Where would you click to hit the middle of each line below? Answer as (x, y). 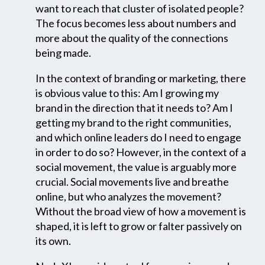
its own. (53, 240)
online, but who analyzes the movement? (128, 196)
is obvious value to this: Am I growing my (127, 93)
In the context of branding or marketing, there (141, 78)
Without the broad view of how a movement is (141, 211)
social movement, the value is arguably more (136, 167)
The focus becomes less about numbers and (136, 23)
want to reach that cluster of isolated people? (140, 8)
